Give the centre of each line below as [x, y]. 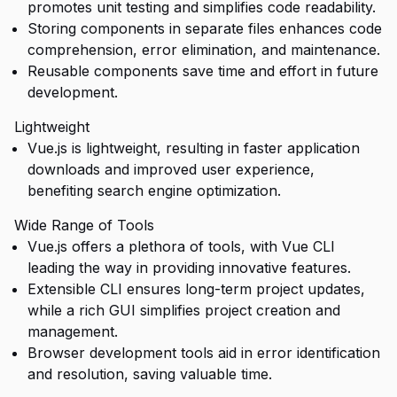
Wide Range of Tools [84, 225]
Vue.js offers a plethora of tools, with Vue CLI [181, 246]
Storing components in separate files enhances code [205, 28]
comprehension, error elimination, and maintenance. [204, 50]
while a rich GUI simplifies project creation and [184, 310]
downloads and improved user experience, [171, 169]
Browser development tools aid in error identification [204, 353]
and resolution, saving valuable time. [150, 374]
